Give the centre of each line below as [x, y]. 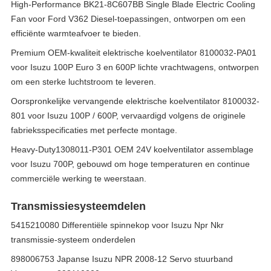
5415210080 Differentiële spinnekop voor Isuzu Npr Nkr [117, 225]
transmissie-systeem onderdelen [73, 240]
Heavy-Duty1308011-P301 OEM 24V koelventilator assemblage [132, 149]
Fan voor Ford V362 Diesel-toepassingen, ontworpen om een [128, 19]
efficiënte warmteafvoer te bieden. [76, 33]
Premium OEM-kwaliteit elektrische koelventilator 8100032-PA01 [134, 53]
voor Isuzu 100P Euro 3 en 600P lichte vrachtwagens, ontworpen [135, 67]
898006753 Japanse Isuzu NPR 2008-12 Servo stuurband [122, 259]
